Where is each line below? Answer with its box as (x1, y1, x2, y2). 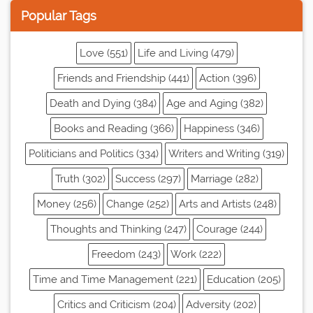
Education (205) (206, 273, 281, 286)
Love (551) (79, 47, 128, 60)
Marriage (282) (190, 173, 259, 186)
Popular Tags (21, 8, 96, 24)
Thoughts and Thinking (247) (50, 223, 187, 236)
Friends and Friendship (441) (57, 72, 189, 85)
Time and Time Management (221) (32, 273, 197, 286)
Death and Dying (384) (50, 97, 156, 110)
